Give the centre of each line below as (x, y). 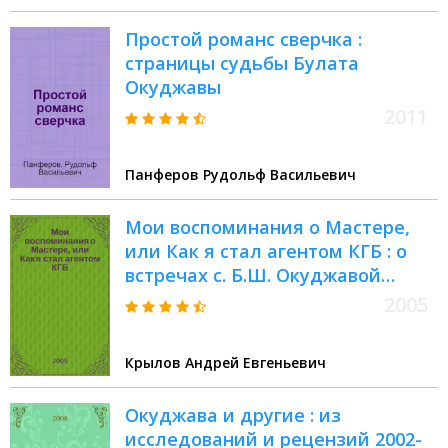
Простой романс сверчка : (243, 39)
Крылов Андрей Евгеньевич (225, 363)
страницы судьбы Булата (242, 63)
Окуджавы (173, 87)
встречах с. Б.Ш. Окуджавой (253, 275)
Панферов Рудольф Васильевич (240, 175)
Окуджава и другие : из (233, 415)
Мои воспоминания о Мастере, (267, 227)
